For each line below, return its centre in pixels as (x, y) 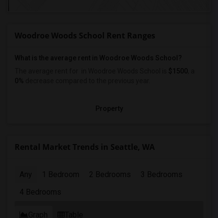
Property (109, 109)
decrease (39, 81)
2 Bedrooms (110, 174)
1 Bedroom (61, 174)
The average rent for (47, 71)
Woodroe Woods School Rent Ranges (85, 36)
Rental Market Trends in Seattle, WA (85, 147)
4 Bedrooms (40, 192)
